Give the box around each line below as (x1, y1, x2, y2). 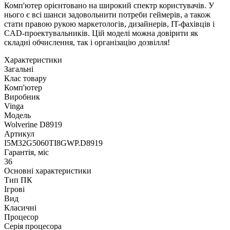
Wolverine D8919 (4, 120, 62, 129)
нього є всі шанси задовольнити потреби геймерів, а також (4, 10, 210, 20)
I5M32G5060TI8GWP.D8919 (4, 139, 103, 148)
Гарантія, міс (4, 148, 49, 157)
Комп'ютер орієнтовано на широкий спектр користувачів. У (4, 1, 214, 10)
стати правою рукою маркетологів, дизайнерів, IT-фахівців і (4, 20, 215, 29)
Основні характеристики (4, 166, 91, 176)
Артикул (4, 129, 34, 139)
